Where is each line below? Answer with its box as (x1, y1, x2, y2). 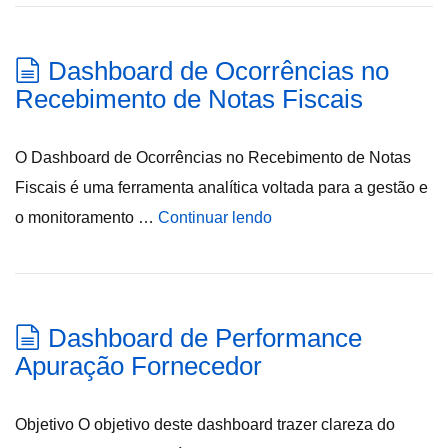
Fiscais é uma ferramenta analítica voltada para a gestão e (15, 179, 428, 196)
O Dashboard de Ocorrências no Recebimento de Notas (15, 149, 411, 166)
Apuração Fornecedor (15, 351, 262, 381)
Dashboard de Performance (48, 323, 362, 353)
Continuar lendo (158, 209, 272, 226)
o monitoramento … (15, 209, 158, 226)
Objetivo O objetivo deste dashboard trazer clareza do (15, 416, 395, 433)
